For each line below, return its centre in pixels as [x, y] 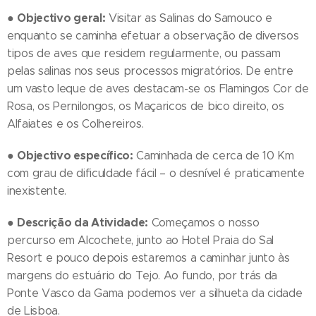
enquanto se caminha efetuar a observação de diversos [153, 36]
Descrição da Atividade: [83, 223]
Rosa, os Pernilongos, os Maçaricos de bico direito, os [146, 107]
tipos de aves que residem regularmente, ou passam [144, 54]
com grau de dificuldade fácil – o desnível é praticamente [156, 174]
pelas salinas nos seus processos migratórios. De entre [150, 71]
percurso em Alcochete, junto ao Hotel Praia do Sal [140, 241]
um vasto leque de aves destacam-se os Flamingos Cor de [158, 89]
